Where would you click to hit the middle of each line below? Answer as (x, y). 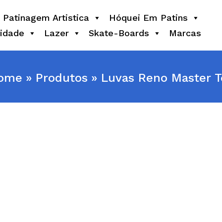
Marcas (185, 33)
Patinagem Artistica (46, 17)
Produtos (61, 78)
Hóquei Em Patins (149, 17)
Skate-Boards (119, 33)
